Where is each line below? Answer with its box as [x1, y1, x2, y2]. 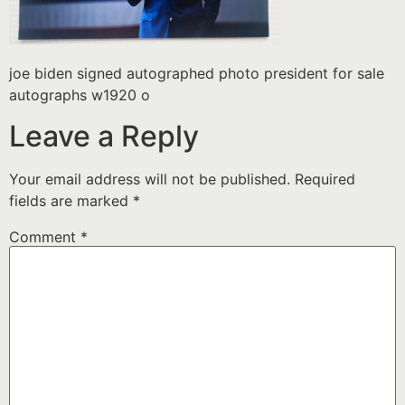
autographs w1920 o [9, 86, 150, 105]
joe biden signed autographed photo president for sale [9, 64, 384, 83]
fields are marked [9, 191, 133, 210]
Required [295, 169, 355, 188]
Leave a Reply [9, 118, 199, 154]
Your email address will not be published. [9, 169, 290, 188]
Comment [9, 227, 80, 246]
